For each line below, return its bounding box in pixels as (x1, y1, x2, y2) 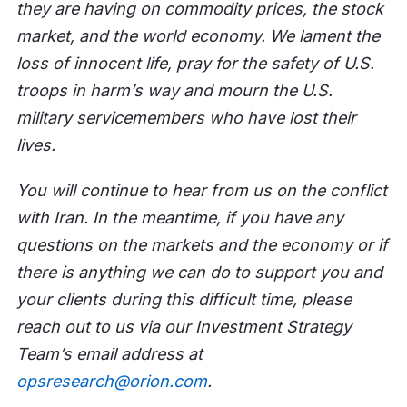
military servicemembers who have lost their (15, 108, 356, 128)
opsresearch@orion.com (15, 372, 207, 392)
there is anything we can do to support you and (15, 263, 382, 283)
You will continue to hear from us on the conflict (15, 181, 387, 201)
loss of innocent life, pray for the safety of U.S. (15, 54, 374, 74)
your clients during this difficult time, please (15, 290, 352, 310)
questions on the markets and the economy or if (15, 235, 388, 255)
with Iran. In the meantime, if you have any (15, 208, 343, 228)
